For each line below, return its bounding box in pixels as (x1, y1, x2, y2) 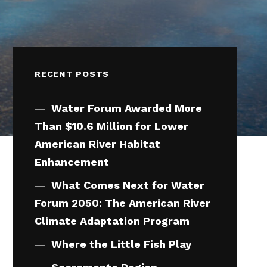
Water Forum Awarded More (51, 101, 202, 114)
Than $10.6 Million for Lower (35, 119, 189, 132)
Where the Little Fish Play (51, 237, 191, 250)
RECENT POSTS (35, 69, 109, 79)
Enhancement (35, 155, 110, 168)
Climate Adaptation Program (35, 214, 190, 227)
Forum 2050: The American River (35, 196, 211, 209)
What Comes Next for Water (51, 178, 204, 191)
